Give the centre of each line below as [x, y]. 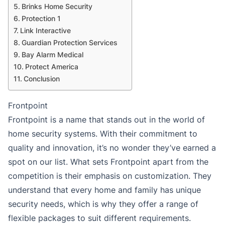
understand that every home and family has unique [104, 190]
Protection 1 [41, 19]
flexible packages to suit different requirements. [99, 218]
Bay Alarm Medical [52, 55]
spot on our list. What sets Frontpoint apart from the [108, 162]
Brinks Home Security [57, 7]
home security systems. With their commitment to [103, 134]
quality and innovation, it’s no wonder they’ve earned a [112, 148]
